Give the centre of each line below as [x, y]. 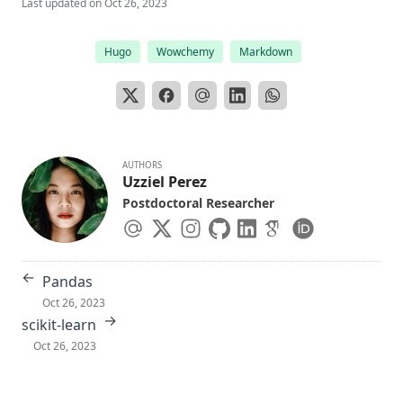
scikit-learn [59, 324]
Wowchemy [185, 52]
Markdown [265, 52]
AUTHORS [142, 165]
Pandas [67, 281]
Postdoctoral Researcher [198, 203]
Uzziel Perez [165, 182]
